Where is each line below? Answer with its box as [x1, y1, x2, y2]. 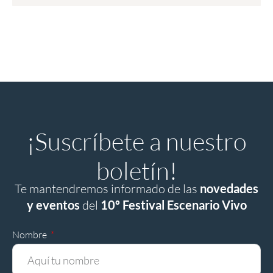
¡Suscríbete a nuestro [26, 126, 247, 157]
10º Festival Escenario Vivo [100, 197, 247, 213]
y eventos [26, 197, 80, 213]
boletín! [96, 155, 177, 186]
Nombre [12, 229, 49, 241]
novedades [200, 181, 258, 196]
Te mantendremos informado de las [15, 181, 200, 197]
